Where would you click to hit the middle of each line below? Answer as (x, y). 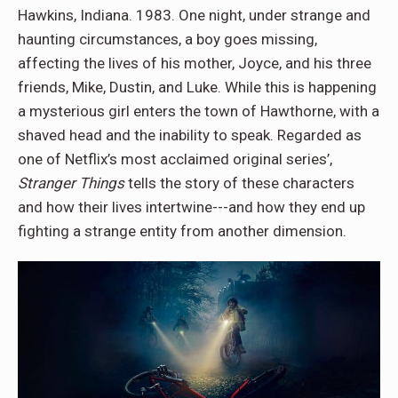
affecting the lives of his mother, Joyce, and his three (195, 64)
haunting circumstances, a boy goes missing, (167, 40)
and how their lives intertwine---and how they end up (191, 207)
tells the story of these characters (239, 183)
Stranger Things (71, 183)
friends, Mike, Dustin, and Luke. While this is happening (197, 88)
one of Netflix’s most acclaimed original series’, (175, 159)
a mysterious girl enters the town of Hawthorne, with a (199, 111)
